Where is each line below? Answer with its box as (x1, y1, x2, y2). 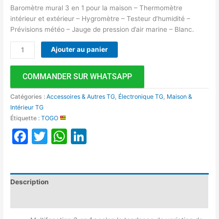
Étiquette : (10, 114, 42, 122)
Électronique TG (118, 92, 164, 100)
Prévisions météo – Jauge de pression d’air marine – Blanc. (10, 25, 195, 34)
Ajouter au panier (51, 45, 109, 53)
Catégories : (10, 92, 47, 100)
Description (10, 178, 49, 186)
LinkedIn (87, 126, 149, 146)
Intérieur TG (10, 103, 44, 111)
